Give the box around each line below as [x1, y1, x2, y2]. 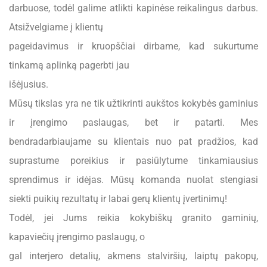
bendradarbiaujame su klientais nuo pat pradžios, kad [9, 136, 258, 147]
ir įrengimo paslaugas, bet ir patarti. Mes [9, 117, 258, 128]
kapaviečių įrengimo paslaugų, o [9, 231, 145, 243]
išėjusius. [9, 79, 48, 90]
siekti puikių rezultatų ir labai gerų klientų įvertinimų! [9, 193, 227, 204]
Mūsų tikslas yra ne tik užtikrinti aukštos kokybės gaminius [9, 98, 258, 109]
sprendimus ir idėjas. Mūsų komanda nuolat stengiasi [9, 174, 258, 185]
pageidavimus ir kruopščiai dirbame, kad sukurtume [9, 41, 258, 52]
